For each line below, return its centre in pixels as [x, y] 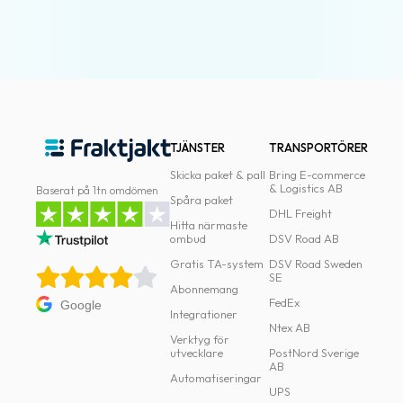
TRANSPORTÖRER [318, 148]
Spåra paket [202, 200]
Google [81, 305]
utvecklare [197, 353]
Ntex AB [289, 327]
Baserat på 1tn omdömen [97, 190]
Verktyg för [200, 339]
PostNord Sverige [313, 353]
